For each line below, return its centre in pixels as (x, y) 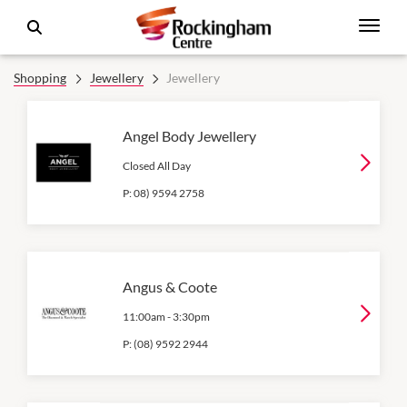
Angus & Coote (170, 287)
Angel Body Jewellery (189, 136)
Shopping (40, 78)
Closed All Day (157, 166)
